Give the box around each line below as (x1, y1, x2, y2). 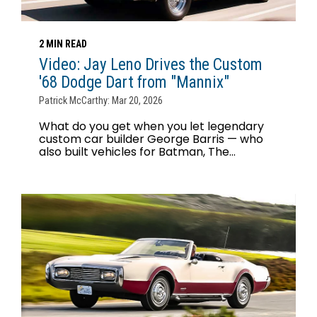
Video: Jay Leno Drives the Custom (39, 55, 263, 75)
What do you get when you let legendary (39, 118, 264, 135)
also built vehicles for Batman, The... (39, 144, 236, 161)
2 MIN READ (39, 38, 87, 50)
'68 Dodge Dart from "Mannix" (39, 73, 229, 93)
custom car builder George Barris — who (39, 131, 263, 148)
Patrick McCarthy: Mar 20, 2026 (39, 95, 163, 108)
